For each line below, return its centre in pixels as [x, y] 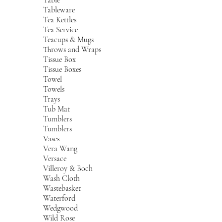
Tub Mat [57, 109]
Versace [55, 158]
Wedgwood [61, 208]
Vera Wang [60, 148]
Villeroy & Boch [68, 168]
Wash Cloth [62, 178]
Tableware [59, 10]
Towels [54, 89]
